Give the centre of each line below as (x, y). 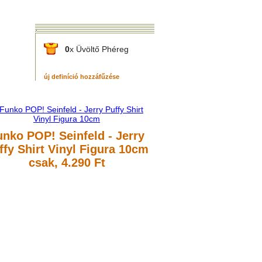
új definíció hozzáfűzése (82, 77)
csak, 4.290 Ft (67, 163)
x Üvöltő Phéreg (99, 49)
